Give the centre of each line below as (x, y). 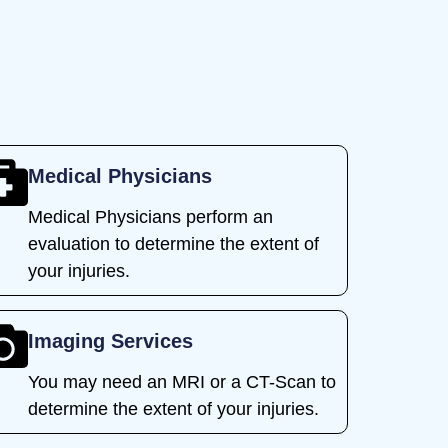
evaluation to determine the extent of (173, 244)
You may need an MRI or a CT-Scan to (181, 381)
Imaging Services (110, 340)
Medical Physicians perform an (150, 217)
